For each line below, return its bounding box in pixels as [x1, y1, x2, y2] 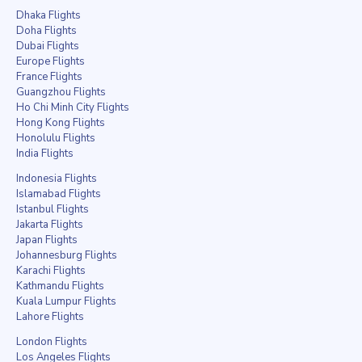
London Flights [16, 335, 87, 350]
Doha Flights [16, 23, 77, 39]
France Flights [16, 69, 82, 85]
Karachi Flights [16, 263, 86, 279]
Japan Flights [16, 233, 78, 248]
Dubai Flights [16, 39, 79, 54]
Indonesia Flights [16, 171, 97, 187]
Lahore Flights [16, 309, 84, 325]
